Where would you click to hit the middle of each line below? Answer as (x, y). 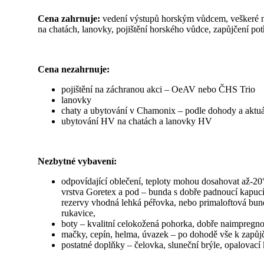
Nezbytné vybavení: (77, 161)
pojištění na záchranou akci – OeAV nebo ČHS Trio (158, 89)
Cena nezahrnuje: (75, 69)
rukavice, (78, 213)
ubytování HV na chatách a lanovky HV (137, 121)
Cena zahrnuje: (69, 18)
